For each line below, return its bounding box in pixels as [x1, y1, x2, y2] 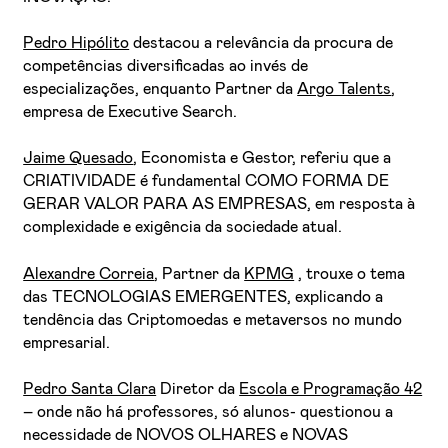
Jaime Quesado [23, 150, 134, 167]
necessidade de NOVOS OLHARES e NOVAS [23, 426, 349, 443]
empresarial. [23, 334, 111, 351]
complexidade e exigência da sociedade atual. [23, 219, 343, 236]
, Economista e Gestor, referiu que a [133, 150, 392, 167]
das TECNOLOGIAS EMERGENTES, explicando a [23, 288, 384, 305]
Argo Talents [297, 81, 392, 98]
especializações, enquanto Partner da [23, 81, 298, 98]
